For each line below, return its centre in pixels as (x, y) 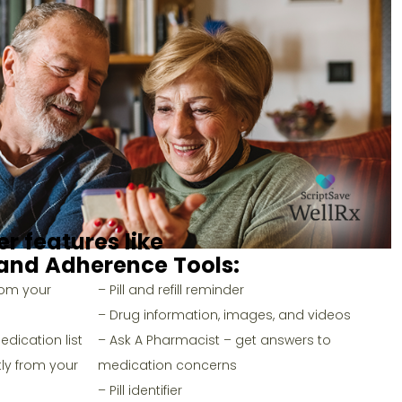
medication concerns (167, 365)
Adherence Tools (139, 265)
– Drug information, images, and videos (224, 315)
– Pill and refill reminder (170, 289)
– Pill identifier (140, 390)
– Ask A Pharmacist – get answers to (214, 340)
